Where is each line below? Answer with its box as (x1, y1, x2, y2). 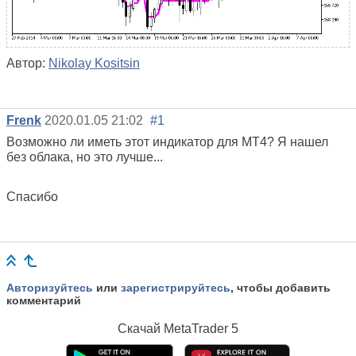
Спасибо (6, 189, 58, 203)
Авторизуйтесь (6, 281, 93, 294)
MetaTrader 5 (164, 321, 238, 335)
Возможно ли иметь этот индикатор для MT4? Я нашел (6, 134, 328, 149)
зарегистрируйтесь (121, 281, 230, 294)
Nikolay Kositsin (48, 56, 140, 70)
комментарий (6, 293, 81, 307)
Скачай (118, 321, 164, 335)
